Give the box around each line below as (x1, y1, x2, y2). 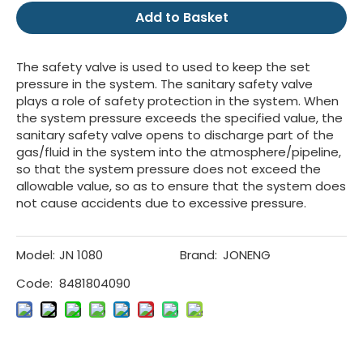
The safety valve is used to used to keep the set (16, 58, 310, 76)
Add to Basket (135, 8, 228, 28)
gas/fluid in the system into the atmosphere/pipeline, (16, 143, 341, 161)
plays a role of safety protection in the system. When (16, 92, 339, 110)
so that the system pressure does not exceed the (16, 160, 321, 178)
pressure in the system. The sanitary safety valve (16, 75, 313, 93)
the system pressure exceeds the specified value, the (16, 109, 343, 127)
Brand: (179, 246, 217, 264)
